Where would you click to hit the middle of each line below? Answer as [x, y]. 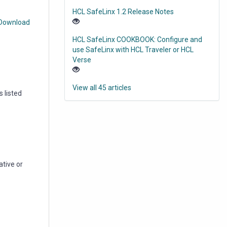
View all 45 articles [102, 88]
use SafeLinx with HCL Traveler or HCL [133, 50]
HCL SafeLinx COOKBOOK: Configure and [137, 40]
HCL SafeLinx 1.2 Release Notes [123, 12]
